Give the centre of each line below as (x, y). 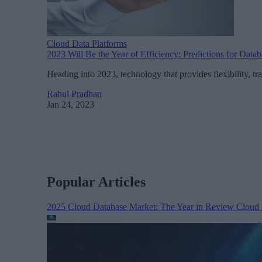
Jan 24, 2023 (70, 104)
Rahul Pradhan (74, 94)
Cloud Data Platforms (87, 43)
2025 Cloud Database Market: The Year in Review (142, 206)
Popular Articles (96, 182)
